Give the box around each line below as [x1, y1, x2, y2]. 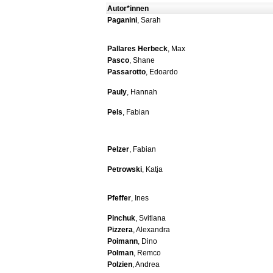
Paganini [107, 16, 137, 25]
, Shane [129, 56, 155, 65]
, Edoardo [146, 68, 178, 77]
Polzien [107, 260, 132, 269]
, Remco [133, 249, 161, 258]
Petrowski [107, 165, 142, 174]
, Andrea [132, 260, 160, 269]
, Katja [142, 165, 163, 174]
